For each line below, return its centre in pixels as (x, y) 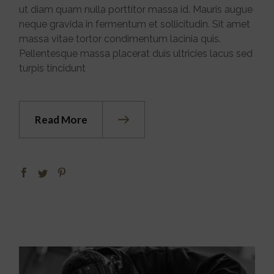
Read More (61, 119)
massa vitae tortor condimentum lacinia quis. (120, 39)
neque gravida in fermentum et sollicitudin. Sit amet (135, 24)
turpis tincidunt (53, 68)
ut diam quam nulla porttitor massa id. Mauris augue (136, 9)
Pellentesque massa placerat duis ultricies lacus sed (136, 53)
